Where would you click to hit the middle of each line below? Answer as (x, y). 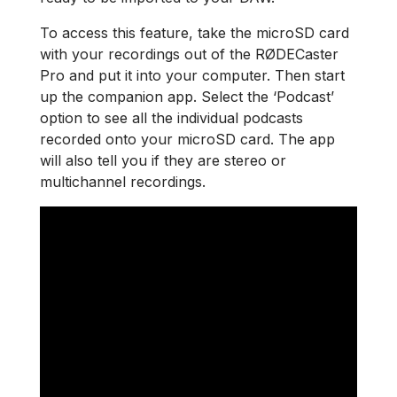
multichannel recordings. (123, 181)
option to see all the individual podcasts (171, 117)
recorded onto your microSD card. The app (187, 139)
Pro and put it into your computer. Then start (192, 75)
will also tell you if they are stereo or (163, 160)
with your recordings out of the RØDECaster (189, 54)
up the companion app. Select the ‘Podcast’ (187, 96)
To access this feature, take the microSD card (195, 32)
